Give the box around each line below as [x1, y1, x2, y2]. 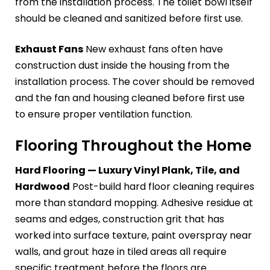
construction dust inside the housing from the [15, 58, 230, 72]
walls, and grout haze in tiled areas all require [15, 245, 227, 259]
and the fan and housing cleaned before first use [15, 90, 245, 105]
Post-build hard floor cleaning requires [70, 180, 254, 194]
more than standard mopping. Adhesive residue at [15, 196, 253, 210]
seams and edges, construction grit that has [15, 212, 224, 227]
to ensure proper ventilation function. [15, 107, 192, 121]
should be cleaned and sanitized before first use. [15, 11, 243, 25]
